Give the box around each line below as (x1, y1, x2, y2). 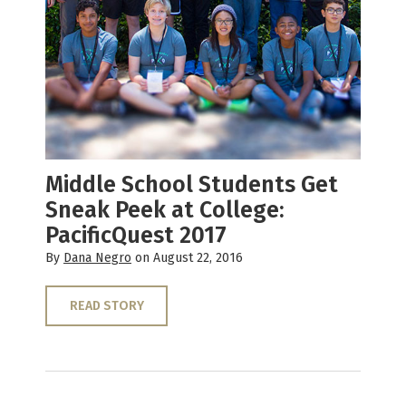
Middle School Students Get (45, 170, 338, 198)
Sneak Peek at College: (45, 196, 285, 224)
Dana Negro (63, 249, 131, 266)
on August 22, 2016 (131, 249, 243, 266)
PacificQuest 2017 (45, 221, 227, 249)
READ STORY (69, 297, 144, 314)
